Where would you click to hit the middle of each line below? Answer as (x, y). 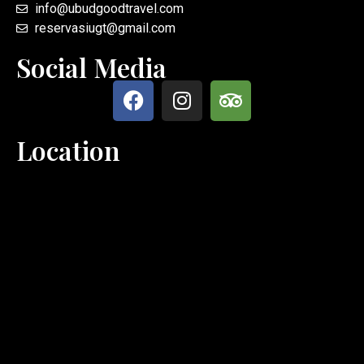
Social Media (91, 67)
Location (68, 149)
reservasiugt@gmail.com (105, 28)
